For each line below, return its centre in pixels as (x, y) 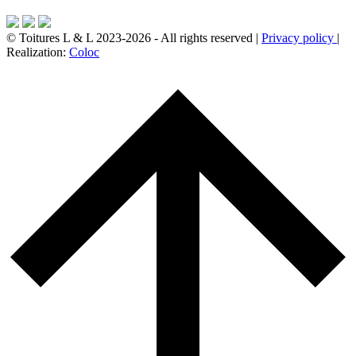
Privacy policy (299, 37)
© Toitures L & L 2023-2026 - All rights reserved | (134, 37)
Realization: (38, 52)
